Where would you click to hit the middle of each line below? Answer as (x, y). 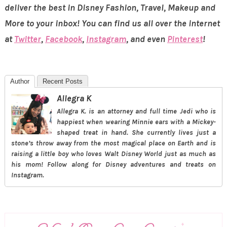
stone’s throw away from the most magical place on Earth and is (113, 143)
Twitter (27, 39)
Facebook (63, 39)
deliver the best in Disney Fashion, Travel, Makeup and (110, 7)
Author (20, 81)
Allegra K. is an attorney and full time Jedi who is (136, 111)
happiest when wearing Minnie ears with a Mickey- (136, 122)
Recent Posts (62, 81)
